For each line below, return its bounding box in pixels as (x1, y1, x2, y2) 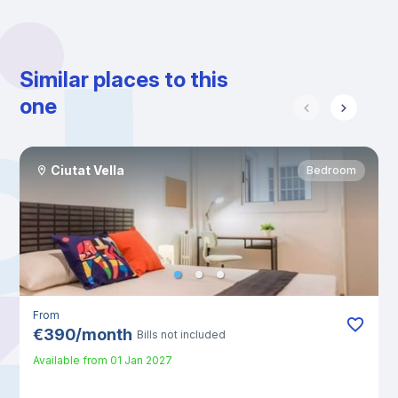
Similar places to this (20, 67, 229, 92)
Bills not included (137, 328, 227, 341)
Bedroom (306, 163, 356, 177)
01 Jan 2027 (110, 354, 173, 367)
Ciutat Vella (51, 163, 124, 178)
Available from (33, 354, 108, 367)
